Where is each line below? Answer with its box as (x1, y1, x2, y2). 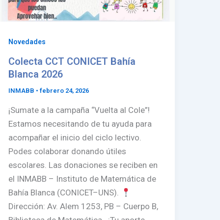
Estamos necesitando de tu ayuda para (8, 119, 152, 129)
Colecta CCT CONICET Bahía (8, 55, 136, 68)
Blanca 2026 (8, 68, 63, 81)
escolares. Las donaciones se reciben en (8, 160, 158, 170)
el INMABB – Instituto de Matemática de (8, 174, 157, 184)
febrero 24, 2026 (40, 87, 89, 95)
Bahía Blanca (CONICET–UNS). (8, 188, 121, 198)
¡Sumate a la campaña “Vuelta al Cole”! (8, 105, 150, 115)
